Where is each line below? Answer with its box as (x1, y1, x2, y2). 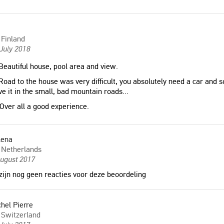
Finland (1, 34, 25, 43)
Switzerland (1, 210, 40, 219)
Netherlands (1, 144, 41, 154)
